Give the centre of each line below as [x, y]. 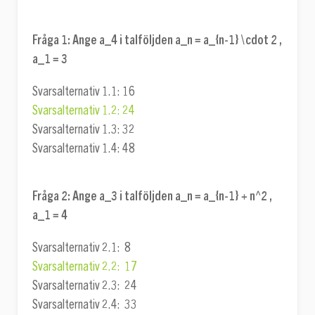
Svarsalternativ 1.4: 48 [84, 148]
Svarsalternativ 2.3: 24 [85, 286]
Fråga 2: [52, 196]
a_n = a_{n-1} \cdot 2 [227, 40]
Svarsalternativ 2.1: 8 [82, 248]
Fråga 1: [51, 40]
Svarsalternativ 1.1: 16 [84, 91]
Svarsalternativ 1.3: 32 [84, 129]
